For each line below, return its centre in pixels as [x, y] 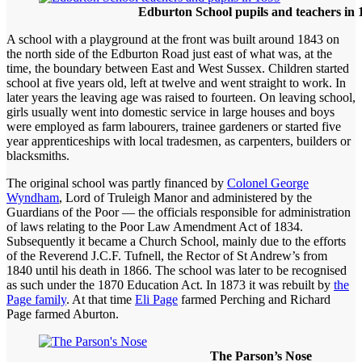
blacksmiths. [38, 155]
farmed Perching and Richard [254, 299]
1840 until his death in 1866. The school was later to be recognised [177, 270]
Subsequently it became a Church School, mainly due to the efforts [176, 241]
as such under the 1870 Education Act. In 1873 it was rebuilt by [170, 284]
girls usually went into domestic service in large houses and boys [170, 112]
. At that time [101, 299]
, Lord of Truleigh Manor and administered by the [185, 197]
